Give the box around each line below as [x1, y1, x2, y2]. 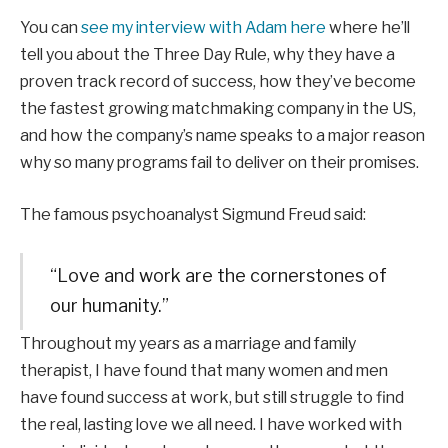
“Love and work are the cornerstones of [49, 265, 387, 287]
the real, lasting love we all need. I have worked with [20, 415, 402, 435]
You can [20, 18, 81, 38]
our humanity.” [49, 295, 169, 317]
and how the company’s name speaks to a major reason [20, 126, 425, 146]
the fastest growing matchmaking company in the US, [20, 99, 416, 119]
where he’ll [326, 18, 410, 38]
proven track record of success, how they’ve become [20, 72, 416, 92]
